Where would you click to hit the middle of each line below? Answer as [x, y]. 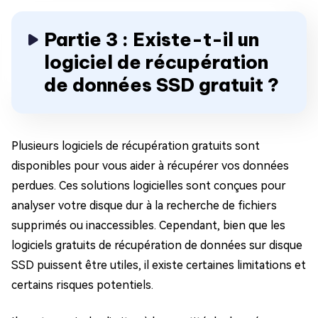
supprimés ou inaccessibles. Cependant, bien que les [148, 226]
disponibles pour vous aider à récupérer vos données [150, 166]
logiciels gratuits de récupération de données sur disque [157, 246]
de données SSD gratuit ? [161, 85]
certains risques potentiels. [82, 285]
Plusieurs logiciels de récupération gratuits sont [136, 146]
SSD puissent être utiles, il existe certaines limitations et [159, 265]
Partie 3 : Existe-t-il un [152, 40]
